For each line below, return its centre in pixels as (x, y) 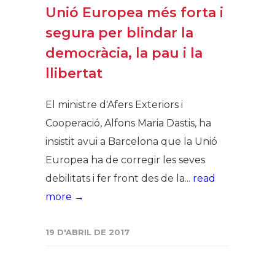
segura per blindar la (119, 33)
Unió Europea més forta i (134, 12)
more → (65, 196)
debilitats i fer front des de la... (119, 178)
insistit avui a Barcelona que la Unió (131, 141)
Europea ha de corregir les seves (125, 160)
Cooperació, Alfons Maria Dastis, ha (128, 123)
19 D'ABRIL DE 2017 (87, 232)
